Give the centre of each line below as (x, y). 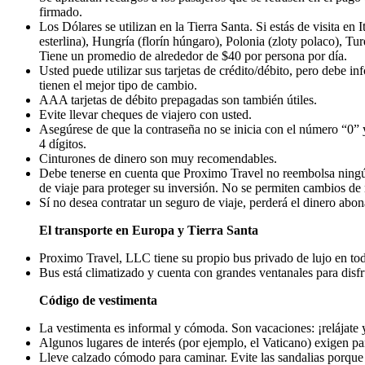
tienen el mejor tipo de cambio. (118, 85)
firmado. (61, 11)
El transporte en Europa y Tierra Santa (149, 230)
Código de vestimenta (98, 300)
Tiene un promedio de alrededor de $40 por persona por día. (193, 55)
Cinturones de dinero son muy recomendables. (158, 158)
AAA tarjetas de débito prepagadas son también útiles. (178, 99)
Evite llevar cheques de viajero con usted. (145, 114)
